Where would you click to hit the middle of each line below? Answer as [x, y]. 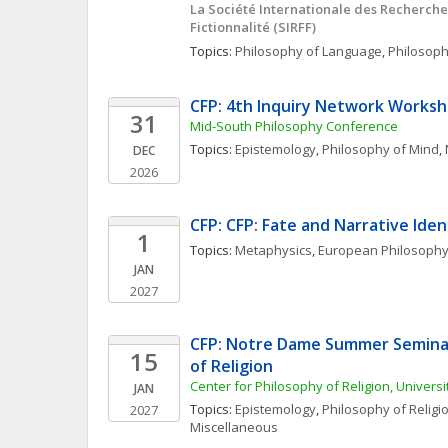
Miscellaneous [234, 427]
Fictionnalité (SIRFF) [253, 27]
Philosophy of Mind [380, 149]
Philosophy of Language [308, 51]
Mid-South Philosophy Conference [294, 126]
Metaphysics [273, 250]
